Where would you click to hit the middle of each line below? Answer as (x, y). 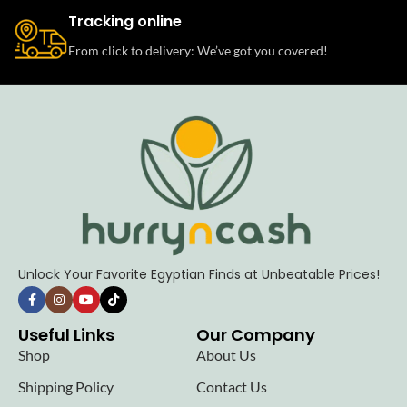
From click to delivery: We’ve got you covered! (198, 50)
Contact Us (231, 387)
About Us (226, 355)
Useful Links (66, 335)
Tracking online (125, 21)
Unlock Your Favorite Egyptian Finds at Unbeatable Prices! (199, 275)
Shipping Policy (66, 387)
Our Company (255, 335)
